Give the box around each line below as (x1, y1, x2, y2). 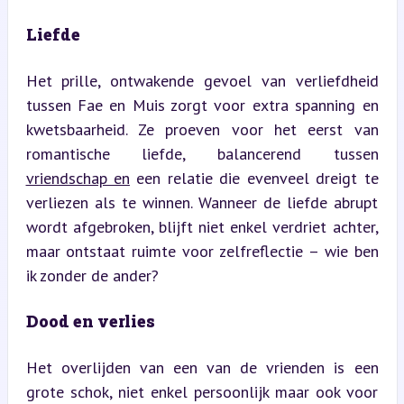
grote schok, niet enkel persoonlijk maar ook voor (25, 381, 379, 402)
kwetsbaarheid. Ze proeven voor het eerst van (25, 118, 379, 140)
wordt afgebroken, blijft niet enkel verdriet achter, (25, 216, 379, 237)
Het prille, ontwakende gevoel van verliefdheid (25, 69, 379, 91)
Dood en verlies (25, 309, 155, 332)
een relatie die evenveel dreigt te (129, 167, 379, 188)
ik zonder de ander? (25, 264, 159, 286)
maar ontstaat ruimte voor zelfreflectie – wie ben (25, 240, 379, 262)
